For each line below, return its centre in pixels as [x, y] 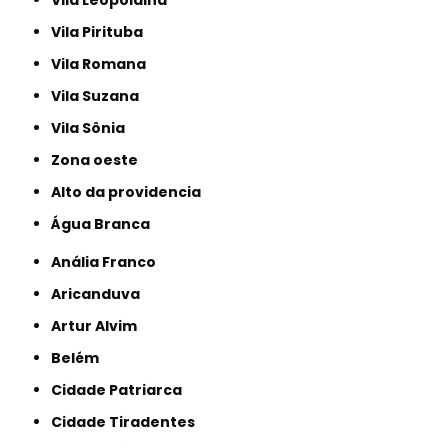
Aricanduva [101, 293]
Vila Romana [104, 63]
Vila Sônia [93, 127]
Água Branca [106, 223]
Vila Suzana [100, 95]
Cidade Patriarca [122, 389]
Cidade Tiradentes [129, 421]
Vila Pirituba [102, 31]
